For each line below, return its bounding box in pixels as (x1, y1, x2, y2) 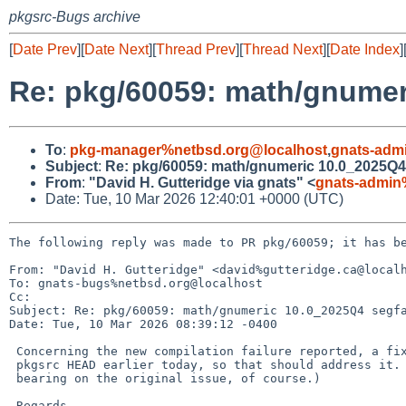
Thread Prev (156, 42, 236, 57)
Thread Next (243, 42, 323, 57)
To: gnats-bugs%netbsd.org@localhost (9, 275, 263, 290)
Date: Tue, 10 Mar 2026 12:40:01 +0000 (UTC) (45, 190, 343, 207)
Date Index (330, 42, 400, 57)
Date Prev (13, 42, 77, 57)
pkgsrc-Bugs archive (9, 9, 140, 24)
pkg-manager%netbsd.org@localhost (70, 141, 327, 158)
